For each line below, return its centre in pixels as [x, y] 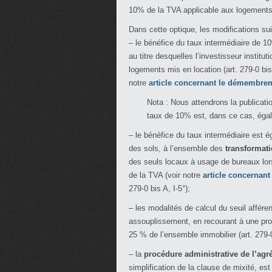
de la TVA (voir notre [166, 175]
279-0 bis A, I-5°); [159, 189]
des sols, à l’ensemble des [177, 148]
